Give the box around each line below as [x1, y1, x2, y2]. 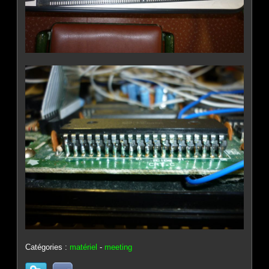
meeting [104, 243, 133, 252]
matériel [70, 243, 98, 252]
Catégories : [25, 243, 70, 252]
